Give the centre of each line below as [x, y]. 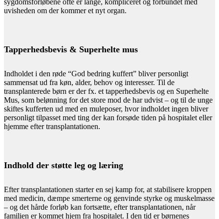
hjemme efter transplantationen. [52, 126]
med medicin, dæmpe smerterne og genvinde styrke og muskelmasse [109, 198]
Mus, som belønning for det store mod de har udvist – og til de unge [108, 100]
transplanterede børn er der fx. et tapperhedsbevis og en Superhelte [106, 91]
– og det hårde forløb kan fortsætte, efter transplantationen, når [100, 207]
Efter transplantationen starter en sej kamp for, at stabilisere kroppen [108, 189]
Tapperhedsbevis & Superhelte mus [71, 49]
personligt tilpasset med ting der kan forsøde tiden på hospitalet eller [108, 117]
